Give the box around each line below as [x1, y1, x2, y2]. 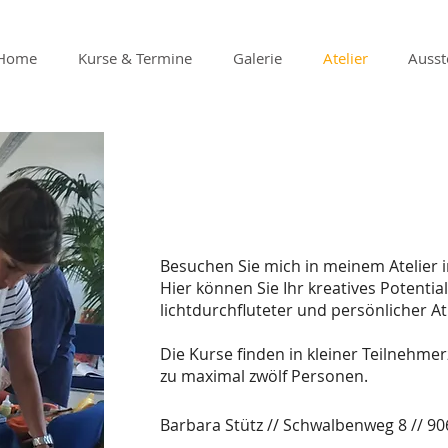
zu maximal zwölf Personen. [160, 365, 368, 387]
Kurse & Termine [78, 48, 192, 68]
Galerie [233, 48, 282, 68]
